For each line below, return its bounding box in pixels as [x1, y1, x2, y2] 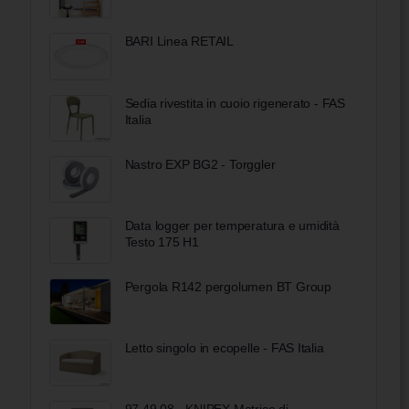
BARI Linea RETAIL [124, 34, 235, 49]
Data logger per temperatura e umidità [124, 217, 340, 233]
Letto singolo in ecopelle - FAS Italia [124, 341, 324, 356]
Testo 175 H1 [124, 234, 200, 249]
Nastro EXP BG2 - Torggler [124, 156, 276, 172]
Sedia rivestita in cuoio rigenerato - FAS [124, 95, 345, 110]
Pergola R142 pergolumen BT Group [124, 279, 331, 295]
